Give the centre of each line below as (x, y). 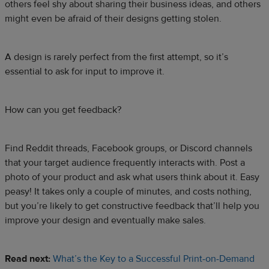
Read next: (28, 258)
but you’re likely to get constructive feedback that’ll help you (132, 206)
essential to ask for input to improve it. (85, 71)
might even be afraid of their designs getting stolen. (113, 18)
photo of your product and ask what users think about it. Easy (132, 177)
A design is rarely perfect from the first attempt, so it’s (116, 57)
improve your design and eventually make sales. (105, 220)
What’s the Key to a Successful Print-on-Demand (154, 258)
